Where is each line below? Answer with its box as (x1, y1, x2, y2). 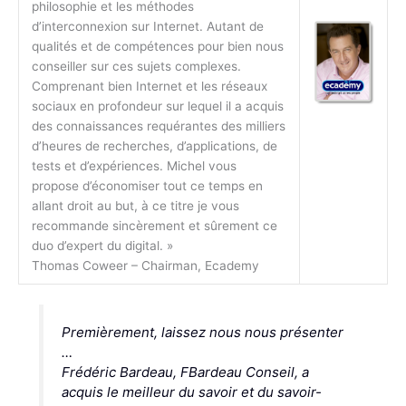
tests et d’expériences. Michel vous (31, 158, 237, 173)
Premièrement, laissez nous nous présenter (61, 324, 343, 342)
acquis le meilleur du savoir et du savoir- (61, 383, 322, 401)
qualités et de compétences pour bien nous (31, 38, 284, 53)
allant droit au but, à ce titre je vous (31, 198, 239, 213)
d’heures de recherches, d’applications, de (31, 138, 277, 153)
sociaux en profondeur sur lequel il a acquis (31, 98, 284, 113)
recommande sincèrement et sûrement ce (31, 217, 277, 233)
